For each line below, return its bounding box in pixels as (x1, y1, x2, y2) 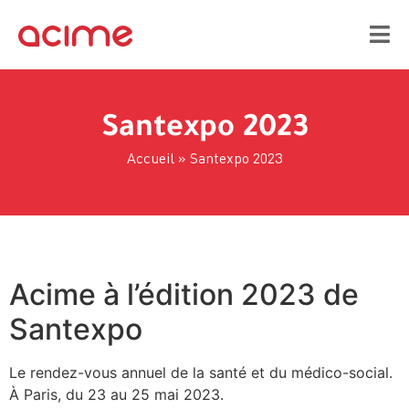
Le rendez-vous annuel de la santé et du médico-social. (9, 363, 393, 382)
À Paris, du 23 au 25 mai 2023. (9, 385, 224, 404)
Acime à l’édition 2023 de (9, 277, 359, 312)
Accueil (127, 149, 174, 167)
